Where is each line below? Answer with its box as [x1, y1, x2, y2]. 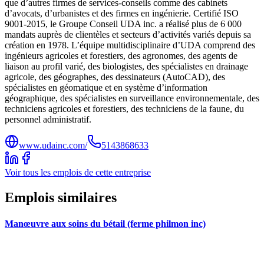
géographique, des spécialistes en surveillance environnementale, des [5, 93, 259, 104]
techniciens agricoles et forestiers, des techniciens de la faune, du [5, 104, 244, 114]
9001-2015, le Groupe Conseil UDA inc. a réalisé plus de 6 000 [5, 19, 242, 29]
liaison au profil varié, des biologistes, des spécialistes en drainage [5, 61, 248, 72]
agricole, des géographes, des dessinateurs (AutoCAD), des [5, 72, 225, 82]
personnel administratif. [5, 114, 91, 125]
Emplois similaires [5, 190, 117, 206]
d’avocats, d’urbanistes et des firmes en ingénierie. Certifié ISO [5, 8, 239, 19]
